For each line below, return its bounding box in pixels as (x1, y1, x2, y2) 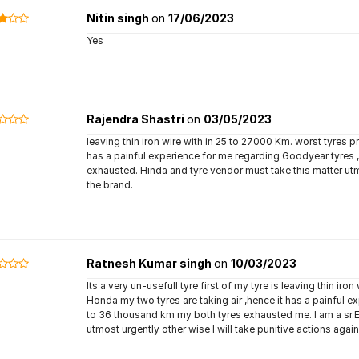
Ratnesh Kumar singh (86, 256, 214, 270)
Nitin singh (86, 11, 151, 25)
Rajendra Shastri (86, 112, 187, 126)
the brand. (86, 179, 133, 191)
